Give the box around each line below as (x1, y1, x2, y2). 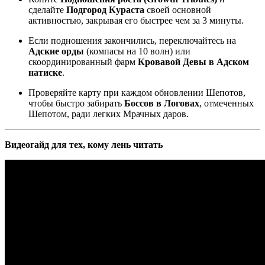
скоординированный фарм (28, 56, 138, 67)
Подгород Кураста (66, 4, 144, 15)
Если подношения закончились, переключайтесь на (28, 35, 236, 46)
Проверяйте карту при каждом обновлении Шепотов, (28, 87, 245, 98)
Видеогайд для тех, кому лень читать (5, 139, 163, 150)
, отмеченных (199, 98, 254, 108)
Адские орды (28, 46, 84, 56)
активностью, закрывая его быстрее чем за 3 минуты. (28, 15, 244, 25)
